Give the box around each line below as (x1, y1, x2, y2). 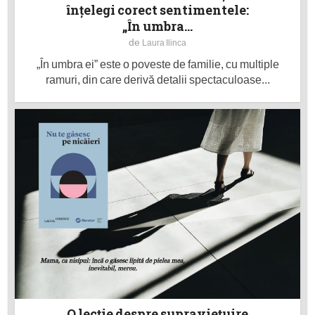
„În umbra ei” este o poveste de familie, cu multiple (36, 58, 279, 70)
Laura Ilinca (142, 37, 186, 48)
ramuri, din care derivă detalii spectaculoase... (45, 73, 270, 86)
